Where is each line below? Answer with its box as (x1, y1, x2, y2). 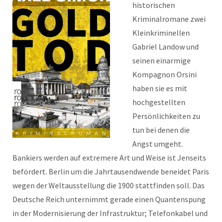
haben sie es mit (132, 83, 187, 93)
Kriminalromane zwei (132, 14, 206, 24)
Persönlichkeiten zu (132, 111, 200, 121)
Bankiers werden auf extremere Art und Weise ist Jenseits (12, 153, 206, 163)
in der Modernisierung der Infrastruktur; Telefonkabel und (12, 208, 208, 218)
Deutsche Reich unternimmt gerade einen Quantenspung (12, 194, 206, 204)
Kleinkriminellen (132, 28, 190, 38)
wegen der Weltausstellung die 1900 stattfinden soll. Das (12, 180, 205, 190)
